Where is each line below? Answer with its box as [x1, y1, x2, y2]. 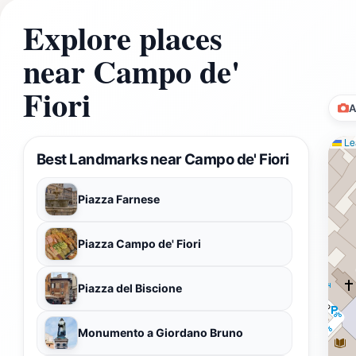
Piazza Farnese [78, 192, 160, 206]
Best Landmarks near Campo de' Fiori [37, 149, 289, 168]
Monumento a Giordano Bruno [78, 325, 243, 339]
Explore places [23, 14, 222, 61]
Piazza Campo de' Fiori [78, 236, 201, 250]
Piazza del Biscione [78, 281, 182, 295]
